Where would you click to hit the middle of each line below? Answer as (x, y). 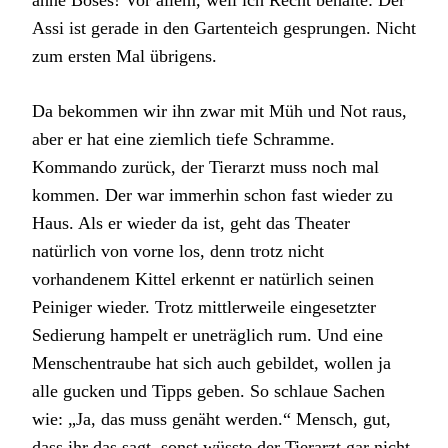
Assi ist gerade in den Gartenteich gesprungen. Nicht (224, 27)
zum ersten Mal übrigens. (124, 55)
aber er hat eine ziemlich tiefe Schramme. (183, 138)
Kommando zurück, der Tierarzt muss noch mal (205, 166)
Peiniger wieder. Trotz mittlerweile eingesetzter (204, 306)
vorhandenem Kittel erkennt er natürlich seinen (203, 278)
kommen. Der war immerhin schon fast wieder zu (212, 194)
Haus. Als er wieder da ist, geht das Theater (191, 222)
